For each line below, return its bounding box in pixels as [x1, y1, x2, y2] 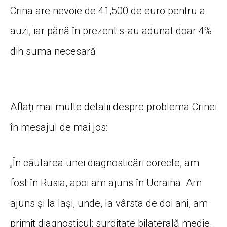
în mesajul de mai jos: [10, 121, 107, 133]
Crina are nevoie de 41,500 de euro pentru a [10, 4, 205, 17]
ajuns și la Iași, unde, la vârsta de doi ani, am [10, 197, 208, 209]
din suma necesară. [10, 45, 98, 57]
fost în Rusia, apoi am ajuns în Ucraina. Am [10, 176, 202, 189]
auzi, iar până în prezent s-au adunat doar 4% [10, 24, 212, 37]
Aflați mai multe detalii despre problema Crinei [10, 100, 217, 113]
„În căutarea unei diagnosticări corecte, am [10, 156, 199, 169]
